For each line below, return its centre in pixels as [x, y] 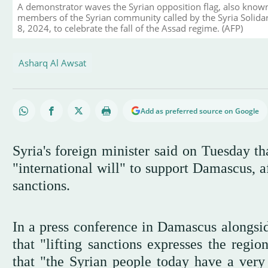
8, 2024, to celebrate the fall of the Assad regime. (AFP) [130, 28]
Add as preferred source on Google [200, 111]
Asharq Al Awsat [52, 63]
